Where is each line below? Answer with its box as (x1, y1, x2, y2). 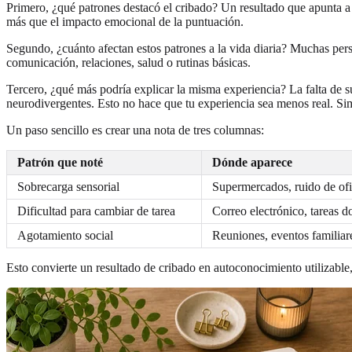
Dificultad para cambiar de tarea (17, 203, 175, 218)
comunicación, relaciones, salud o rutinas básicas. (6, 55, 251, 69)
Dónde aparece (212, 155, 292, 169)
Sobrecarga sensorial (17, 179, 119, 193)
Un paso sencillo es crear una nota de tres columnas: (6, 123, 264, 137)
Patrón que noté (17, 155, 103, 169)
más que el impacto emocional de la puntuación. (6, 14, 244, 28)
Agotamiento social (17, 228, 113, 242)
